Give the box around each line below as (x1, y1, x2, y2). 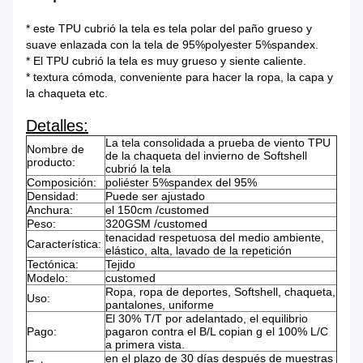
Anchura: (27, 203, 73, 217)
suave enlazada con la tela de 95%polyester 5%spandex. (26, 38, 318, 52)
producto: (27, 156, 75, 169)
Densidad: (27, 190, 79, 203)
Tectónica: (27, 258, 79, 271)
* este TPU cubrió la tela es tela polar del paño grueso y (26, 22, 312, 36)
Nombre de (27, 143, 84, 156)
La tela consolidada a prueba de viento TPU (105, 136, 331, 150)
